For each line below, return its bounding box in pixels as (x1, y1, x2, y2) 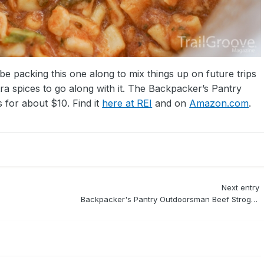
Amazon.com (189, 97, 249, 110)
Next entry (221, 183, 259, 193)
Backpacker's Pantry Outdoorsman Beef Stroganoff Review (250, 194, 258, 204)
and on (152, 97, 190, 110)
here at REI (102, 97, 153, 110)
